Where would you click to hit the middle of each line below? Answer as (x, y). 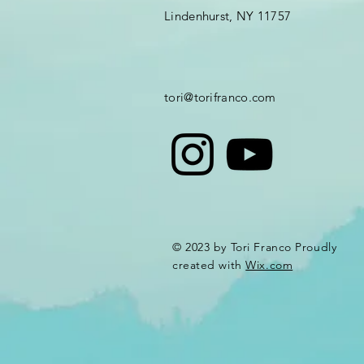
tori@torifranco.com (220, 97)
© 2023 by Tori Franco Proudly (255, 247)
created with (209, 265)
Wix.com (269, 265)
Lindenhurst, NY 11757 (228, 16)
